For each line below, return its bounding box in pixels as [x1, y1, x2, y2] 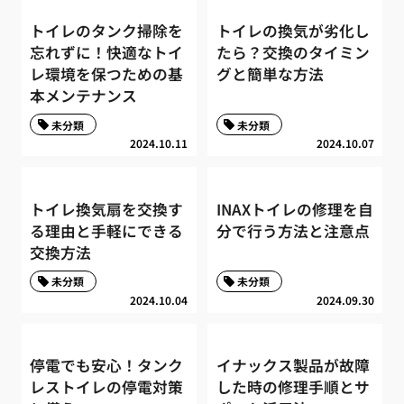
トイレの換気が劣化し [216, 19, 370, 41]
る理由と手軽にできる [30, 219, 184, 242]
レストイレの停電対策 [30, 376, 184, 399]
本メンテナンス [30, 84, 138, 106]
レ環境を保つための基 [30, 62, 184, 85]
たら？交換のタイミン [216, 41, 370, 63]
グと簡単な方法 [216, 62, 324, 85]
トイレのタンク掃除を [30, 19, 184, 41]
